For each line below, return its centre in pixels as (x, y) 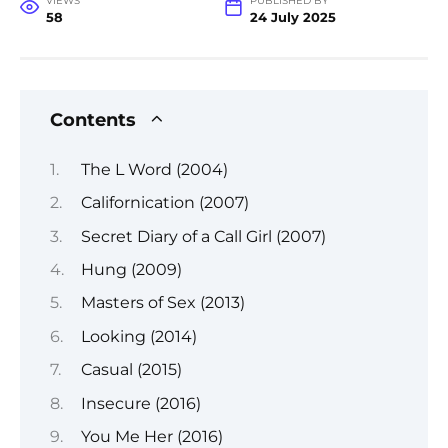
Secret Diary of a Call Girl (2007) (203, 236)
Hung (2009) (131, 269)
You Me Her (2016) (151, 436)
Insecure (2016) (140, 403)
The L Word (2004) (154, 169)
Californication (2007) (164, 203)
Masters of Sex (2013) (162, 303)
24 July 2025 (292, 18)
